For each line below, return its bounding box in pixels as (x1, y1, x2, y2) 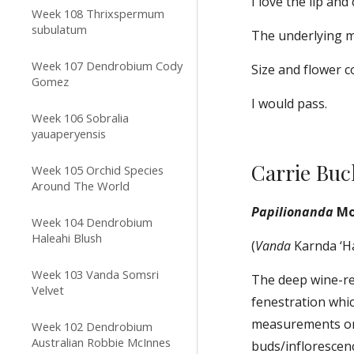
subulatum (32, 21, 87, 37)
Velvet (32, 282, 64, 298)
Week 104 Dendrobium (32, 214, 153, 230)
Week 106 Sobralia (32, 110, 129, 126)
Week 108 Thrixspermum (32, 6, 164, 21)
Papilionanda (251, 203, 334, 220)
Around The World (32, 178, 130, 194)
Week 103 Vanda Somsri (32, 266, 159, 282)
